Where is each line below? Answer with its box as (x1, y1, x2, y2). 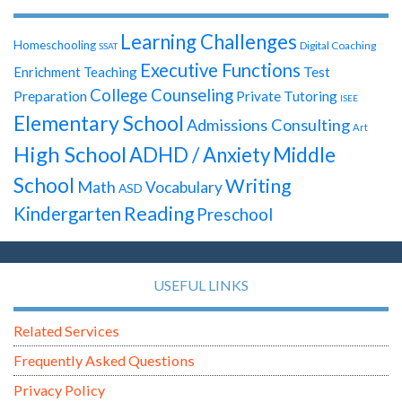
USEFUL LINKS (153, 276, 249, 294)
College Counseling (90, 84, 233, 105)
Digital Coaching (300, 38, 376, 52)
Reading (124, 201, 194, 225)
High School (13, 140, 127, 167)
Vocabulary (145, 177, 223, 197)
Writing (225, 173, 291, 197)
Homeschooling (13, 37, 96, 52)
